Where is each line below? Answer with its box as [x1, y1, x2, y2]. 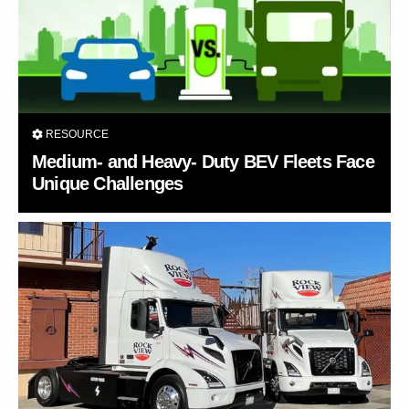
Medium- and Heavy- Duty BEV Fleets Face [32, 151, 374, 172]
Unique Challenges [32, 173, 184, 194]
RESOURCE [43, 128, 109, 142]
